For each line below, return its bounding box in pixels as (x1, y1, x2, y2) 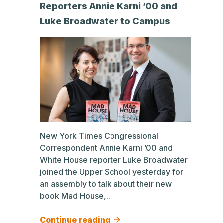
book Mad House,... (40, 191, 112, 201)
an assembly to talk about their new (40, 179, 172, 189)
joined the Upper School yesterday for (40, 167, 183, 177)
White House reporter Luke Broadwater (40, 155, 188, 165)
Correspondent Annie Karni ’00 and (40, 143, 173, 153)
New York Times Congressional (40, 131, 158, 141)
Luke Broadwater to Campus (40, 16, 170, 26)
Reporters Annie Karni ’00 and (40, 1, 177, 11)
